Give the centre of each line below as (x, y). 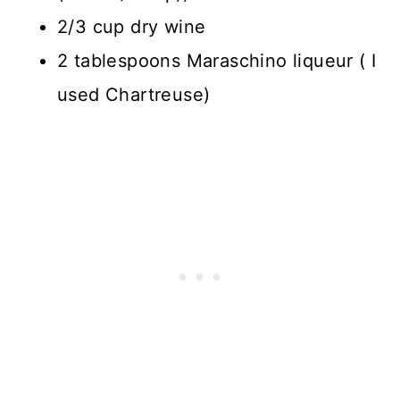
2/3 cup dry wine (132, 27)
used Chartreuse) (134, 95)
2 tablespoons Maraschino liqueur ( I (217, 61)
